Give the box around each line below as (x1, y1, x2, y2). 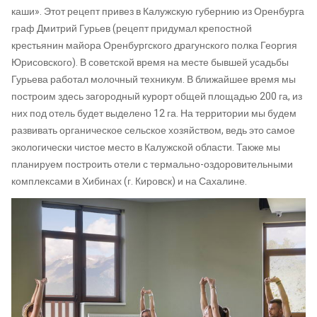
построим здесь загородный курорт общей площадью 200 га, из (11, 88, 302, 104)
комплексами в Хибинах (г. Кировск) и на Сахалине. (11, 173, 247, 189)
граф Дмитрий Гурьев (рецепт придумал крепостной (11, 21, 252, 36)
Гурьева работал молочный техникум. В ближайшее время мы (11, 71, 296, 87)
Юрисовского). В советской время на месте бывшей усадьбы (11, 54, 289, 70)
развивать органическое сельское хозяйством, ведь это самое (11, 122, 295, 138)
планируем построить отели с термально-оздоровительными (11, 156, 293, 172)
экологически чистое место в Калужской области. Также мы (11, 139, 280, 155)
